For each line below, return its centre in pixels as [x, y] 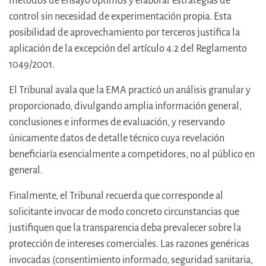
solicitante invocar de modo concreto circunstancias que [124, 212]
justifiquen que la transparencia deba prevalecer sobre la [125, 228]
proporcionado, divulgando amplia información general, [125, 106]
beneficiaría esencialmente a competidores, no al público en [132, 154]
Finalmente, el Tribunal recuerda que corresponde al [116, 196]
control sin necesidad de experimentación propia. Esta [120, 17]
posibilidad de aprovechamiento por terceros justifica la [124, 33]
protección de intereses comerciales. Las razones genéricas [129, 244]
